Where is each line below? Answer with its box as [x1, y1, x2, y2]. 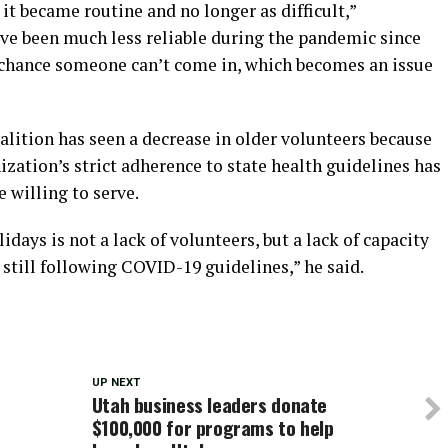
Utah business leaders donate [91, 390, 328, 419]
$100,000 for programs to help [91, 413, 334, 442]
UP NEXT [91, 376, 140, 389]
